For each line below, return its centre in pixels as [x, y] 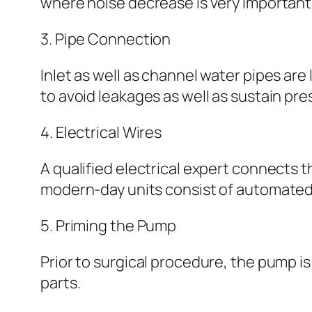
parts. [61, 283]
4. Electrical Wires [101, 133]
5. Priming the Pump [109, 226]
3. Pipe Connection [106, 39]
